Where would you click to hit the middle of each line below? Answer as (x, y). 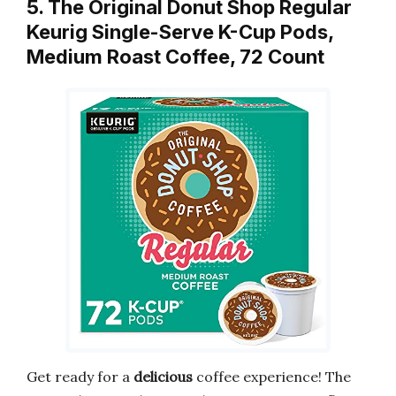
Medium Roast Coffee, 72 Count (175, 56)
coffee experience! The (272, 377)
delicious (163, 377)
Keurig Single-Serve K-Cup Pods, (180, 31)
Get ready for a (80, 377)
